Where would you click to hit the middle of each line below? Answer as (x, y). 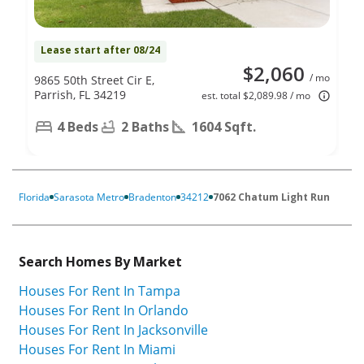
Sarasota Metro (89, 197)
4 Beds (78, 126)
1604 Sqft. (224, 126)
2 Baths (145, 126)
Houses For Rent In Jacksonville (113, 330)
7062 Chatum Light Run (271, 197)
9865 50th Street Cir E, (94, 80)
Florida (34, 197)
